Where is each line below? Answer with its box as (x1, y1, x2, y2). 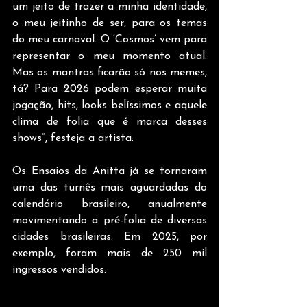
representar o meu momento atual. (12, 51, 207, 62)
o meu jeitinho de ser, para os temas (12, 18, 207, 29)
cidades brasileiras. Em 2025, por (12, 232, 207, 243)
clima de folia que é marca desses (12, 116, 207, 128)
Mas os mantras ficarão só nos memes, (12, 67, 207, 79)
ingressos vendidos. (12, 265, 106, 276)
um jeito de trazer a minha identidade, (12, 1, 207, 13)
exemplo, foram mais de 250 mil (12, 248, 207, 260)
